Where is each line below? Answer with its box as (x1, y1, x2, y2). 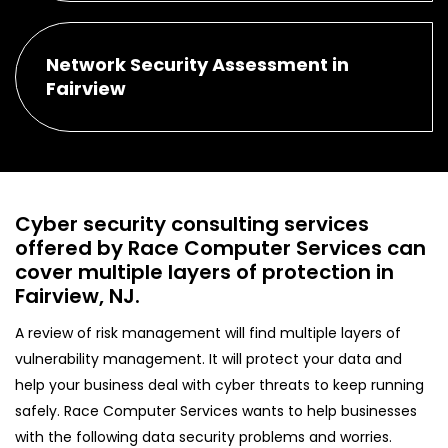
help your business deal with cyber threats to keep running (15, 374, 424, 395)
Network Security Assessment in (46, 51, 349, 77)
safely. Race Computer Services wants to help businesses (15, 400, 417, 421)
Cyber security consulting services (15, 209, 369, 238)
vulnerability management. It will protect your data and (15, 348, 402, 369)
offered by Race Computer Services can (15, 233, 426, 262)
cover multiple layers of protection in (15, 257, 394, 286)
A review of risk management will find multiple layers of (15, 322, 401, 343)
